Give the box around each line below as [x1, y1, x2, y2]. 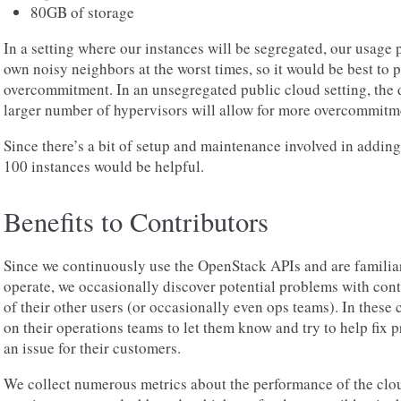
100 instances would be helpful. [4, 156, 204, 176]
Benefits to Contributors [4, 203, 269, 240]
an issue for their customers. [4, 337, 181, 358]
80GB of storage [30, 2, 134, 22]
